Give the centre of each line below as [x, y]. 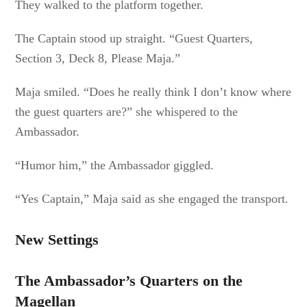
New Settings [57, 240]
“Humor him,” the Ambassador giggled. [115, 165]
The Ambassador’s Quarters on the [129, 281]
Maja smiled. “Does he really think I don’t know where [153, 92]
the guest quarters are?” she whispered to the [127, 112]
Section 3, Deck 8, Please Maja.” [98, 58]
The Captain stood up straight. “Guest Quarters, [134, 38]
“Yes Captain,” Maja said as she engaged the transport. [152, 199]
